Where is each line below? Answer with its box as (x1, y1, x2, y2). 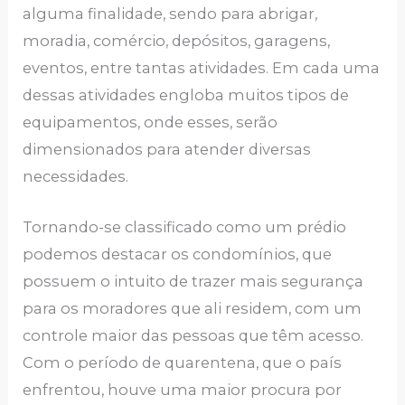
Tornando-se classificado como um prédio (23, 218, 347, 237)
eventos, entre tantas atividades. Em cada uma (23, 59, 381, 78)
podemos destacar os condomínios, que (23, 245, 333, 264)
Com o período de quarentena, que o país (23, 353, 343, 372)
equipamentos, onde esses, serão (23, 113, 278, 132)
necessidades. (23, 167, 133, 186)
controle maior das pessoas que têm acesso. (23, 326, 364, 345)
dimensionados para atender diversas (23, 140, 312, 159)
